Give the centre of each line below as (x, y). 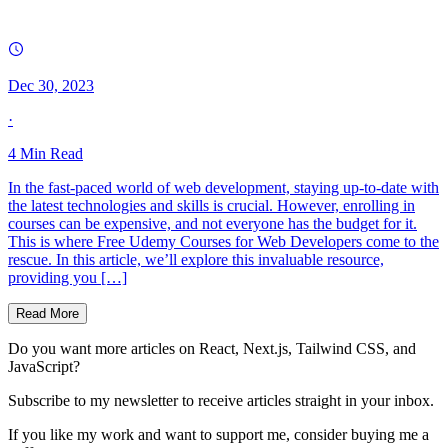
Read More (47, 313)
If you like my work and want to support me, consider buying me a (218, 434)
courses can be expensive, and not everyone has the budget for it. (212, 223)
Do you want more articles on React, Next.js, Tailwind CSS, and (212, 348)
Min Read (49, 153)
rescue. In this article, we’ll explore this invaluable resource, (196, 259)
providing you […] (67, 277)
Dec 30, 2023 (51, 85)
